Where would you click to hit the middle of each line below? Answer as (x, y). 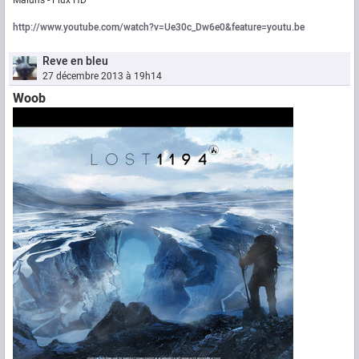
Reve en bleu (75, 62)
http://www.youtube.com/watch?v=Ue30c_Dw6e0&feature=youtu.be (159, 28)
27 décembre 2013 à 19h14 (102, 77)
